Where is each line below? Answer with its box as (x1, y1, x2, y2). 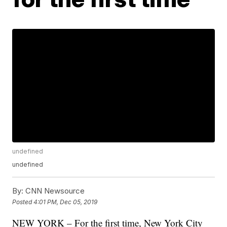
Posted (12, 198, 34, 206)
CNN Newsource (23, 186, 85, 196)
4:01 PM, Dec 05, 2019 (33, 198, 98, 206)
